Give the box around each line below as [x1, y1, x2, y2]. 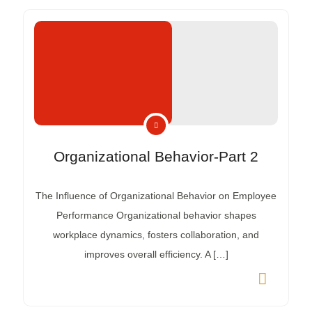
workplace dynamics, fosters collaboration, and [53, 229, 259, 241]
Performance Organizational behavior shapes [56, 210, 256, 221]
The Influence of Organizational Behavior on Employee [36, 190, 276, 202]
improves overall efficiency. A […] [84, 249, 228, 260]
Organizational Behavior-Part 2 [54, 148, 258, 165]
